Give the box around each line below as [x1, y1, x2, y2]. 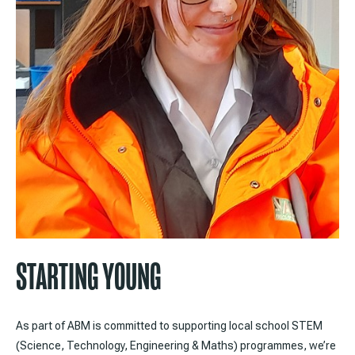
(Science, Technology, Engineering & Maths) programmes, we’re [16, 339, 336, 353]
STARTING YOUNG [16, 255, 161, 300]
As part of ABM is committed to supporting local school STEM [16, 319, 323, 333]
